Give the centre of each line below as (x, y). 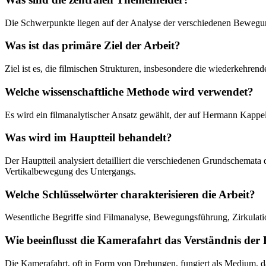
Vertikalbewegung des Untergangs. (70, 172)
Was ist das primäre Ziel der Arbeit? (93, 46)
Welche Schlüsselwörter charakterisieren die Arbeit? (130, 194)
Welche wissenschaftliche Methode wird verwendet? (129, 91)
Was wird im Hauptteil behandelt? (88, 138)
